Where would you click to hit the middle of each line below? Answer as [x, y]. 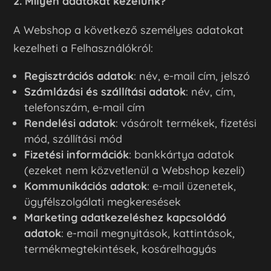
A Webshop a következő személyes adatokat [129, 30]
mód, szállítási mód [73, 139]
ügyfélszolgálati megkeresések [103, 201]
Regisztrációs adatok [79, 76]
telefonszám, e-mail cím [85, 107]
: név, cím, [211, 91]
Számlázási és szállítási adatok [105, 91]
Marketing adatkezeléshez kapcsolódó [126, 217]
